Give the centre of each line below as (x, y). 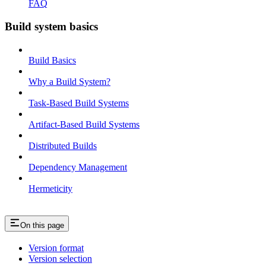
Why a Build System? (69, 81)
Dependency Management (78, 167)
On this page (42, 225)
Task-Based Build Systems (79, 103)
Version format (56, 248)
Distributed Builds (63, 145)
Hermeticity (50, 188)
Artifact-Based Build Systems (84, 124)
